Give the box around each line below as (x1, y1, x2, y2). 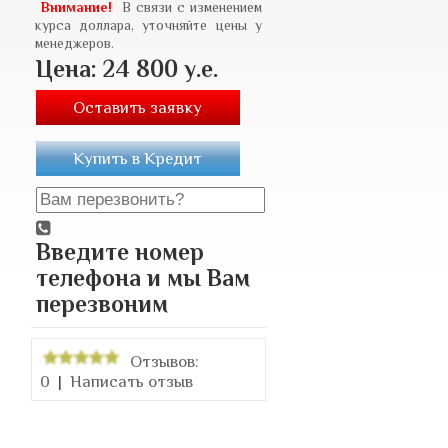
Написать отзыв (69, 371, 193, 391)
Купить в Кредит (73, 148, 202, 168)
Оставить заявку (73, 97, 202, 117)
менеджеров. (34, 34, 114, 51)
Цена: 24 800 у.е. (35, 55, 218, 82)
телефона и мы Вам (35, 264, 250, 291)
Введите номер (35, 238, 204, 265)
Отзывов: (129, 351, 199, 371)
